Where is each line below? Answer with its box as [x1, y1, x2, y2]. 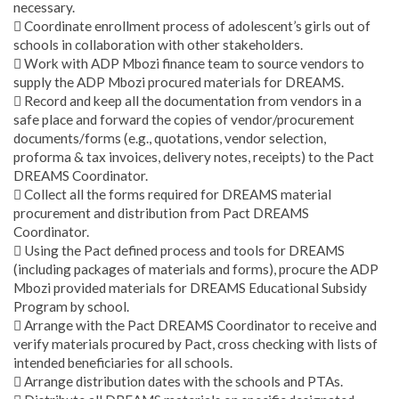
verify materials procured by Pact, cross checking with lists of [13, 335, 378, 352]
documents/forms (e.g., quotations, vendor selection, [13, 129, 326, 146]
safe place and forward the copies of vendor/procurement [13, 110, 354, 127]
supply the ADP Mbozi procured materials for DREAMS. [13, 73, 344, 90]
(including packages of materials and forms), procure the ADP [13, 260, 379, 277]
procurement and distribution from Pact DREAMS [13, 204, 309, 221]
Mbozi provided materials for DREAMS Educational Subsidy [13, 279, 367, 296]
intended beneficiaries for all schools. [13, 354, 232, 370]
